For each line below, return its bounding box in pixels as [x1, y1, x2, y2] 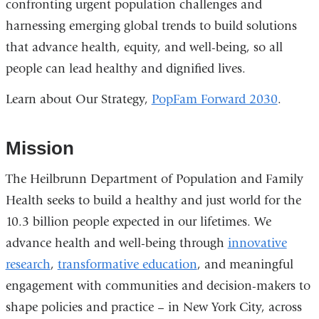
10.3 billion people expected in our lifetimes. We [5, 214, 271, 229]
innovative [227, 235, 287, 251]
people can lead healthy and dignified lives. [5, 61, 250, 76]
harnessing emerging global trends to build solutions [5, 18, 297, 33]
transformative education [57, 256, 197, 272]
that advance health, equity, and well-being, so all [5, 39, 283, 55]
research [5, 256, 51, 272]
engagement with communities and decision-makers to [5, 278, 310, 293]
